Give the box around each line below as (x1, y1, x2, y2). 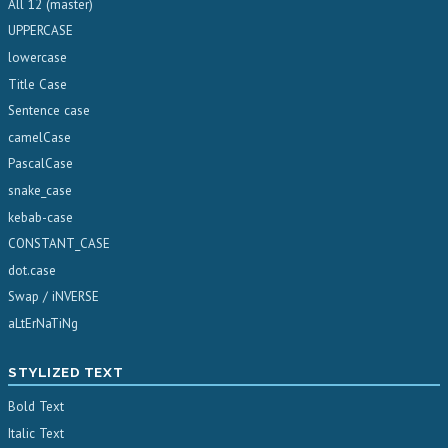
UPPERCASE (8, 22, 73, 40)
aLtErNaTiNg (8, 314, 78, 332)
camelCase (8, 128, 71, 146)
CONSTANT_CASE (8, 235, 110, 253)
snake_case (8, 182, 72, 200)
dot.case (8, 261, 56, 279)
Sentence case (8, 102, 90, 120)
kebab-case (8, 208, 73, 226)
